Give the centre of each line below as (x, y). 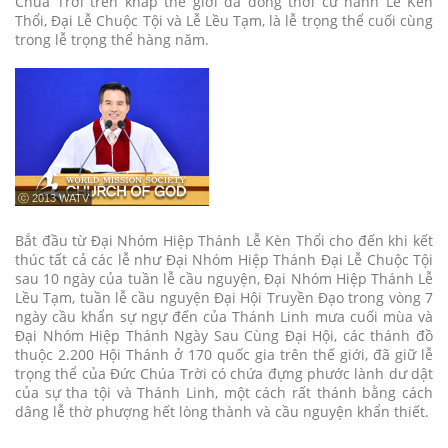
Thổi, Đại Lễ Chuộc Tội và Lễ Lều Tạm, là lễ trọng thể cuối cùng (224, 20)
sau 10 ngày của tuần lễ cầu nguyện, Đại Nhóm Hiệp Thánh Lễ (224, 278)
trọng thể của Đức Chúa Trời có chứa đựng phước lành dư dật (224, 373)
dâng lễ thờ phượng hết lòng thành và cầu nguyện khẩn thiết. (222, 411)
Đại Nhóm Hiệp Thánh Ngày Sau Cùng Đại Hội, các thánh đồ (224, 335)
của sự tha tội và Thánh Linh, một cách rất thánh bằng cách (224, 392)
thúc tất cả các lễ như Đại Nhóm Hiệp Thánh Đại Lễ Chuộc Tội (224, 259)
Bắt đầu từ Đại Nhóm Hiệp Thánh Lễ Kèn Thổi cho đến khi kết (224, 240)
